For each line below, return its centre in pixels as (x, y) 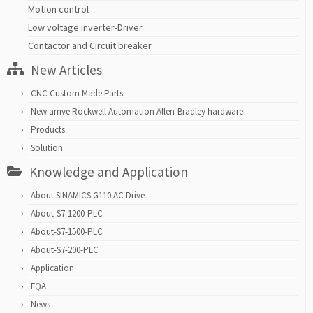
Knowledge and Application (109, 172)
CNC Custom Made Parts (77, 94)
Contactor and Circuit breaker (90, 46)
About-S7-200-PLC (65, 250)
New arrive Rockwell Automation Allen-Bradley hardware (137, 112)
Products (48, 130)
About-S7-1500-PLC (67, 232)
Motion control (58, 9)
